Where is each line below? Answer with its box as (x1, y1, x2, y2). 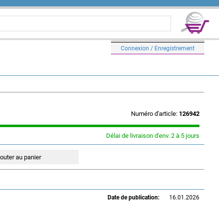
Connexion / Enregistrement (121, 44, 195, 52)
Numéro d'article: (131, 110, 179, 117)
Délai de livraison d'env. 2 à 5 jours (106, 132, 199, 139)
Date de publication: (108, 194, 159, 201)
